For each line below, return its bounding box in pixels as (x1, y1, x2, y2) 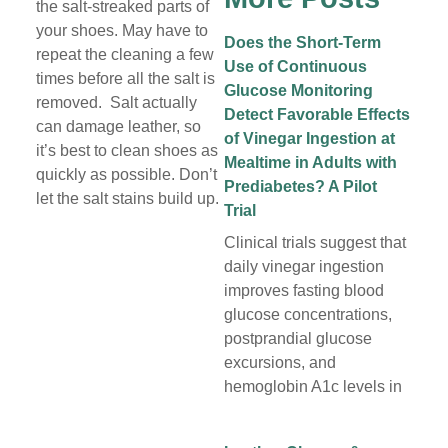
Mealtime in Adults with (224, 154, 397, 172)
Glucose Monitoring (224, 82, 373, 100)
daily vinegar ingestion (224, 258, 384, 276)
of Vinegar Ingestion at (224, 130, 395, 148)
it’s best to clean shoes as (35, 142, 218, 160)
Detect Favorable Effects (224, 106, 410, 124)
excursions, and (224, 354, 336, 372)
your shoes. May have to (35, 22, 208, 40)
